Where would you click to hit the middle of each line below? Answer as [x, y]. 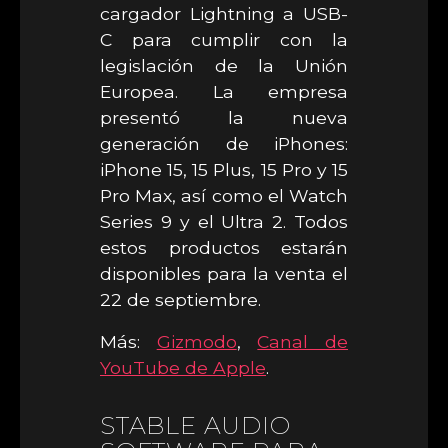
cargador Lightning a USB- [224, 13]
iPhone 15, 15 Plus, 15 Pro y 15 [224, 169]
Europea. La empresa [224, 91]
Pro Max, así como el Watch [224, 195]
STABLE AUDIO [195, 425]
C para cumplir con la [224, 39]
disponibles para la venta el [224, 273]
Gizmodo [196, 341]
